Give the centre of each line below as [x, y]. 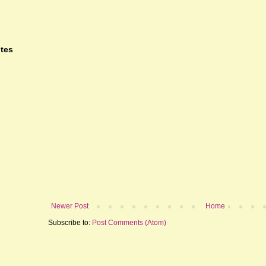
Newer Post [70, 206]
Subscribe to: [70, 222]
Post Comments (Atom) [129, 222]
